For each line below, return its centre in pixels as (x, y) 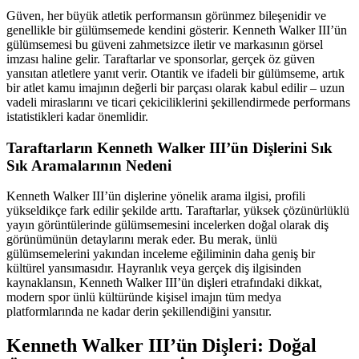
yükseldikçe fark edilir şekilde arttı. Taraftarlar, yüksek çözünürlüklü (178, 211)
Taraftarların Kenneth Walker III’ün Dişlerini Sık (169, 147)
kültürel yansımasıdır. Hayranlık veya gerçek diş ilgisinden (154, 268)
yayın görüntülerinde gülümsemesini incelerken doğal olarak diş (167, 225)
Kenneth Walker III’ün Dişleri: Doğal (161, 346)
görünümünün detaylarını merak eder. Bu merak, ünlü (142, 240)
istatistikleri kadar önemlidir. (77, 116)
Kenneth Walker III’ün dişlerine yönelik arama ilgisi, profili (156, 196)
